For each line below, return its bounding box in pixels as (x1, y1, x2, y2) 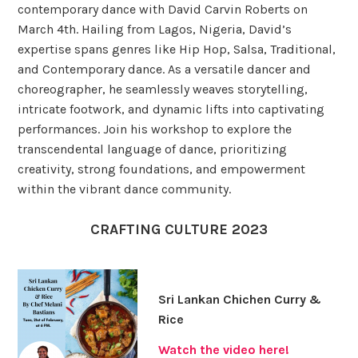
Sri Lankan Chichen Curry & (157, 292, 321, 308)
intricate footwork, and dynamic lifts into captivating (18, 101, 325, 117)
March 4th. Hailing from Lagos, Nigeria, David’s (18, 21, 292, 37)
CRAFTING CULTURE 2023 (90, 220, 268, 238)
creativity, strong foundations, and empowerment (18, 161, 306, 177)
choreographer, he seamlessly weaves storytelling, (18, 81, 308, 97)
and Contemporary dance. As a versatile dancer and (18, 61, 312, 77)
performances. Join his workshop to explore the (18, 121, 292, 137)
